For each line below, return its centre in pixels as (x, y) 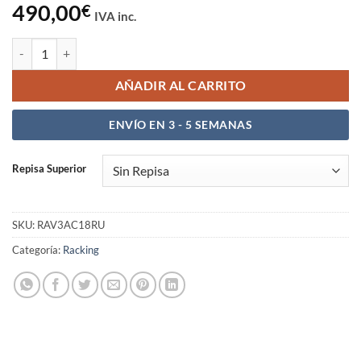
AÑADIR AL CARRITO (180, 85)
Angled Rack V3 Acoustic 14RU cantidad (113, 46)
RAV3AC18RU (71, 224)
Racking (81, 249)
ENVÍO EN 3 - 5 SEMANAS (180, 124)
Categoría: (37, 249)
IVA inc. (115, 17)
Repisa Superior (49, 168)
